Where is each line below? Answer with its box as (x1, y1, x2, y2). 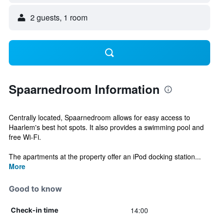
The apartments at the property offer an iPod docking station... (9, 152, 201, 161)
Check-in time (11, 206, 58, 214)
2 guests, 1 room (30, 12, 88, 23)
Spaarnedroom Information (9, 81, 160, 97)
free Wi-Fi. (9, 132, 41, 142)
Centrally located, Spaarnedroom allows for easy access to (9, 112, 190, 122)
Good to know (9, 184, 62, 194)
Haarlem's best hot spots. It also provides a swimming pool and (9, 122, 204, 132)
